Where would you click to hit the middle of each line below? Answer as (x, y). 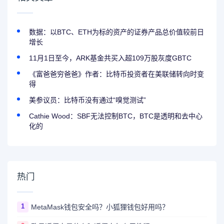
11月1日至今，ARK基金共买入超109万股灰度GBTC (110, 58)
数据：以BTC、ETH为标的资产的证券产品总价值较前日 (117, 32)
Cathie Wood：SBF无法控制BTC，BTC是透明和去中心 (116, 116)
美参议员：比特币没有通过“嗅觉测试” (88, 100)
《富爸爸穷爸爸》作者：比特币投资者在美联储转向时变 (117, 74)
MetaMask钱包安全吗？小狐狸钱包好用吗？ (100, 207)
